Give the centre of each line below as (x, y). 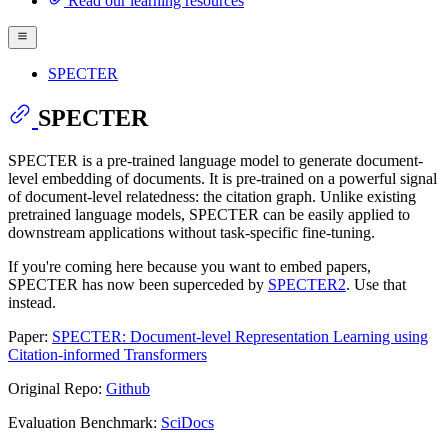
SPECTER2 (307, 285)
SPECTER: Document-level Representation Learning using (240, 337)
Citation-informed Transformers (107, 355)
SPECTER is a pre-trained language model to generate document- (215, 161)
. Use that (376, 285)
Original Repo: (57, 389)
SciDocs (187, 423)
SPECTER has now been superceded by (138, 285)
